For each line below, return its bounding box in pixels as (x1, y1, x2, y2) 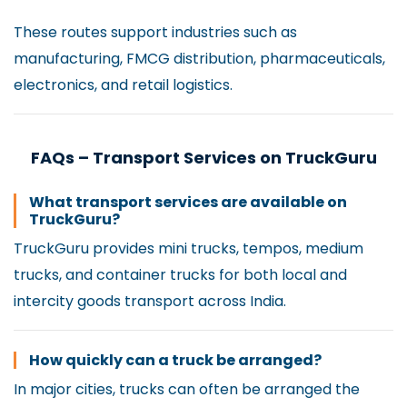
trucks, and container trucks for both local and (14, 263, 347, 285)
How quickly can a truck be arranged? (29, 349, 322, 371)
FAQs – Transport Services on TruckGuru (30, 146, 377, 170)
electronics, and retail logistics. (14, 74, 233, 95)
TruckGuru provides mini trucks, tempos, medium (14, 237, 363, 259)
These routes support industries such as (14, 21, 297, 43)
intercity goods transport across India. (14, 290, 286, 312)
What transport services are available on (29, 191, 347, 213)
